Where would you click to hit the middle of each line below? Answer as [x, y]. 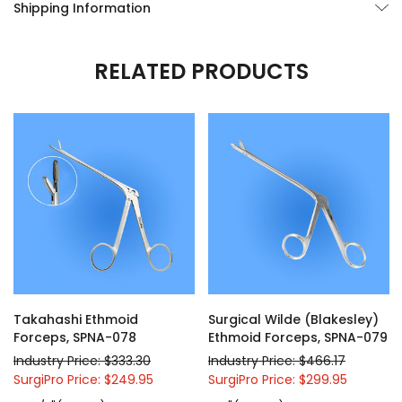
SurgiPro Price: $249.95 [83, 379]
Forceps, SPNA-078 [75, 337]
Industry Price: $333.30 [82, 360]
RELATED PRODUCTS [201, 71]
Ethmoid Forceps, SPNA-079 [298, 337]
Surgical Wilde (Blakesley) [293, 319]
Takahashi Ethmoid [76, 319]
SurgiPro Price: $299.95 [278, 379]
